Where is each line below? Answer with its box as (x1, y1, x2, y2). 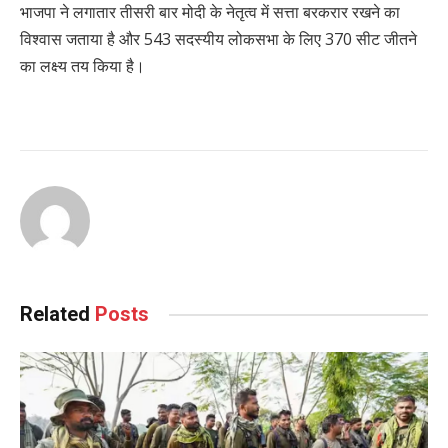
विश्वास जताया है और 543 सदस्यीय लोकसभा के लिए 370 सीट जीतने (20, 28, 417, 51)
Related (20, 302, 95, 327)
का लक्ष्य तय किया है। (20, 55, 145, 78)
